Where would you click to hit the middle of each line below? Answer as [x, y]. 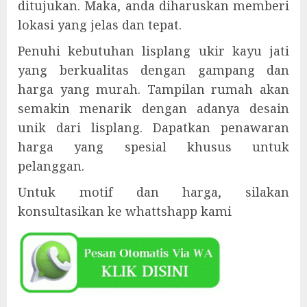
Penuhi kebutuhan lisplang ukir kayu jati [153, 51]
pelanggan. [51, 166]
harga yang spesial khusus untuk [153, 147]
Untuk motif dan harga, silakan [153, 192]
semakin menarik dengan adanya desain [153, 108]
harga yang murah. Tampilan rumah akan [153, 89]
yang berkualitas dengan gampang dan [153, 70]
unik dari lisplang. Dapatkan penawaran [153, 127]
